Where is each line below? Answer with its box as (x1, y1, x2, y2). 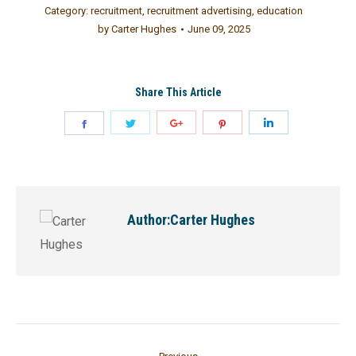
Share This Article (134, 86, 222, 99)
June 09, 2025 (187, 23, 250, 35)
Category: (44, 5, 91, 17)
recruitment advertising (147, 5, 252, 17)
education (257, 5, 303, 17)
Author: (127, 211, 170, 228)
